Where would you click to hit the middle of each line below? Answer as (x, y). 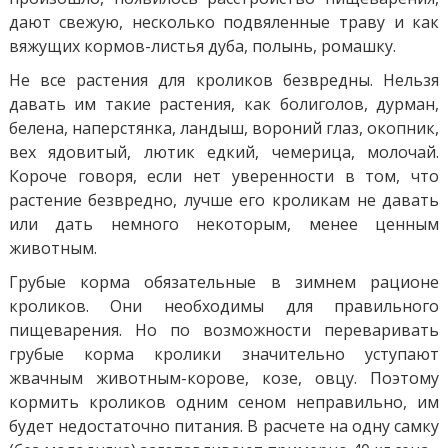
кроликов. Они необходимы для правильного (224, 305)
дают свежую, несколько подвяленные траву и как (224, 21)
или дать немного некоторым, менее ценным (224, 223)
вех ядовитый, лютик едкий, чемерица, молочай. (224, 151)
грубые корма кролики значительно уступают (224, 353)
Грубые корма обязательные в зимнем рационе (224, 281)
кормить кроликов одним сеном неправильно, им (224, 401)
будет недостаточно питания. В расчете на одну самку (224, 425)
